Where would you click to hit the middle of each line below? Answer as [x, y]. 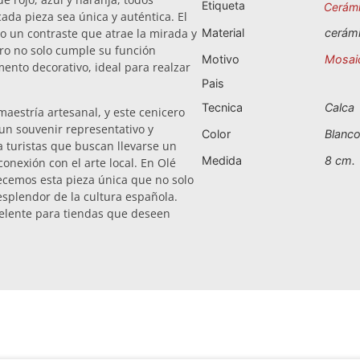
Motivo [221, 59]
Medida [222, 160]
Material [223, 32]
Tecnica [222, 107]
